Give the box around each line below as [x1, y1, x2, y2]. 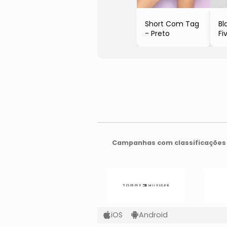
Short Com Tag [145, 18, 199, 29]
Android [139, 210, 168, 220]
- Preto [145, 28, 170, 39]
